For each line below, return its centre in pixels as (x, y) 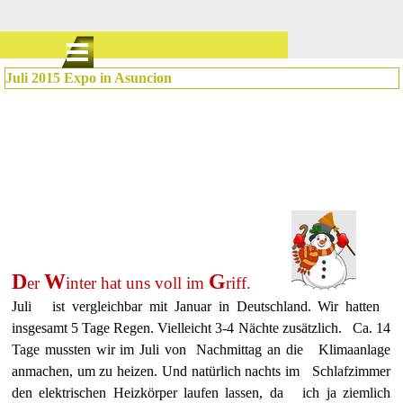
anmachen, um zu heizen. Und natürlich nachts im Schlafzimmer (201, 371)
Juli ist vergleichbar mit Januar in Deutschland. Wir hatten (201, 306)
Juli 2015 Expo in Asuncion (89, 78)
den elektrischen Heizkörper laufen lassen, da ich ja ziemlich (201, 393)
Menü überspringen (131, 44)
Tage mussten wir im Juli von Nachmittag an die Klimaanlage (201, 349)
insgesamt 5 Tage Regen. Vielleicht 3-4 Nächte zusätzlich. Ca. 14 (201, 328)
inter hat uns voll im (137, 283)
